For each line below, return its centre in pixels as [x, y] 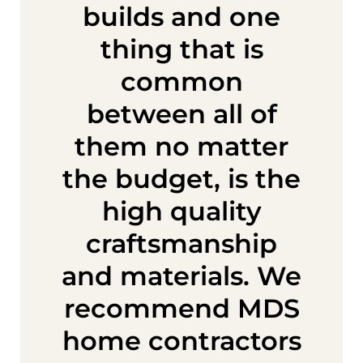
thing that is [181, 49]
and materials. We [181, 275]
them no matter [181, 146]
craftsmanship [181, 243]
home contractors [181, 340]
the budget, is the [181, 178]
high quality [181, 211]
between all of [181, 113]
